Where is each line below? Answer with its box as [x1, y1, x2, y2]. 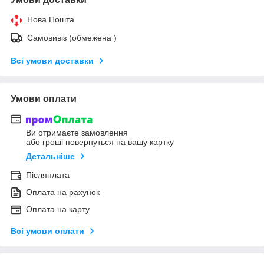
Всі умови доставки [11, 55, 94, 65]
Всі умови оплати [11, 226, 84, 236]
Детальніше [26, 151, 75, 161]
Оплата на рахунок [26, 187, 100, 197]
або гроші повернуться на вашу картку [26, 137, 174, 147]
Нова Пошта [27, 14, 74, 24]
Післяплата [26, 170, 70, 180]
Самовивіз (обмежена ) [27, 32, 117, 42]
